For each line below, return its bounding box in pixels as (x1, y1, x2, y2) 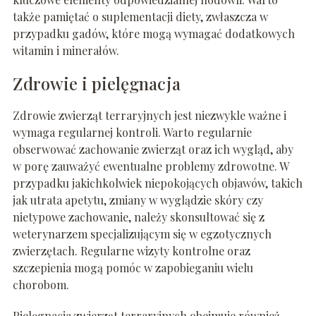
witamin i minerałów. (12, 43, 119, 59)
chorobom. (12, 277, 69, 293)
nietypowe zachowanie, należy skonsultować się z (12, 209, 265, 225)
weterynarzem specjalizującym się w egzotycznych (12, 226, 272, 242)
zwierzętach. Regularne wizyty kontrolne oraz (12, 243, 250, 259)
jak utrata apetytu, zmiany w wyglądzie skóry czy (12, 193, 263, 208)
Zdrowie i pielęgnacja (12, 72, 181, 95)
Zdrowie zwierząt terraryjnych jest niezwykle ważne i (12, 108, 286, 123)
